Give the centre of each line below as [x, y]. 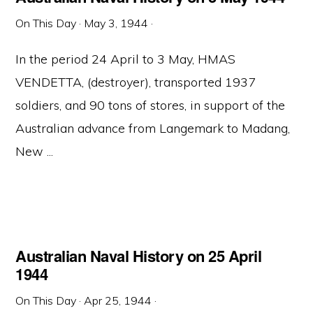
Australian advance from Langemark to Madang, [153, 128]
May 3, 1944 [116, 23]
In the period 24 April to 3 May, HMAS [126, 59]
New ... [35, 151]
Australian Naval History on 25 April [139, 256]
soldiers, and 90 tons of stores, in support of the [151, 105]
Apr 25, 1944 [118, 300]
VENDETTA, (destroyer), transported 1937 [136, 82]
